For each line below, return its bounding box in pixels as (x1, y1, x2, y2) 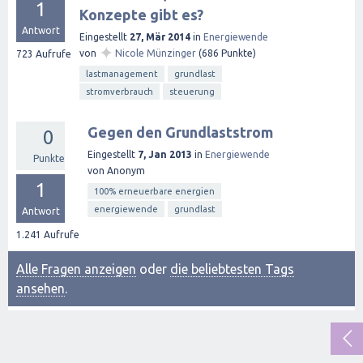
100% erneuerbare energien (94, 186, 215, 196)
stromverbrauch (86, 87, 153, 96)
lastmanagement (86, 69, 158, 79)
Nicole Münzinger (115, 48, 196, 58)
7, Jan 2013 (138, 149, 192, 160)
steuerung (169, 87, 215, 96)
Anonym (107, 165, 145, 176)
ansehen (16, 281, 65, 296)
